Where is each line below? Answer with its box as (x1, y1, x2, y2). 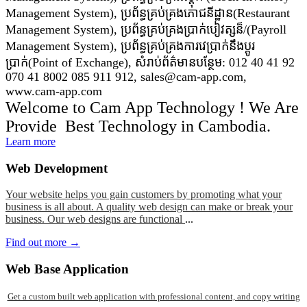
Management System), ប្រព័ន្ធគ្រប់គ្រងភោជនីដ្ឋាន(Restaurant (5, 6, 290, 20)
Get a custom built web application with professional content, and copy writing (7, 291, 300, 302)
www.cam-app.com (5, 84, 102, 98)
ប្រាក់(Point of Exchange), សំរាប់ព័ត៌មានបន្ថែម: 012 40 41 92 (5, 56, 295, 69)
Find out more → (5, 236, 80, 249)
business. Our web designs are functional (5, 213, 185, 225)
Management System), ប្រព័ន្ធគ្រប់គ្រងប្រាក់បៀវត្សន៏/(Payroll (5, 23, 286, 36)
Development (34, 160, 108, 175)
